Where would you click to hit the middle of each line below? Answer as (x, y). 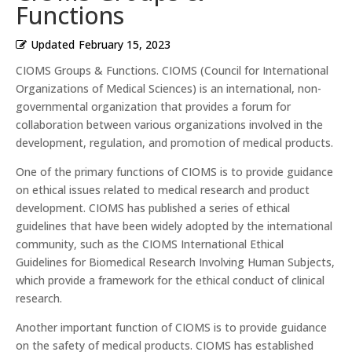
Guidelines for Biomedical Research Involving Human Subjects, (175, 262)
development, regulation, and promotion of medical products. (174, 143)
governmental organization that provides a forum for (153, 107)
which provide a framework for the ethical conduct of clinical (170, 280)
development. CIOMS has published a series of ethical (153, 208)
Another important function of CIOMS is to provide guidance (171, 328)
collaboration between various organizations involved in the (169, 125)
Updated (53, 45)
